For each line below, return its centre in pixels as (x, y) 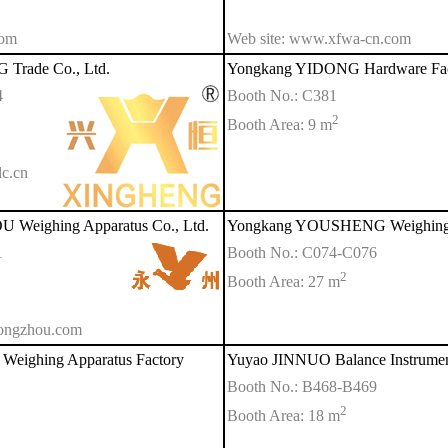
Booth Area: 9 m (279, 125)
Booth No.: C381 (282, 95)
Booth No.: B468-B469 (302, 386)
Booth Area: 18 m (283, 416)
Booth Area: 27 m (283, 282)
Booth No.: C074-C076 (302, 252)
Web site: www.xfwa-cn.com (319, 39)
